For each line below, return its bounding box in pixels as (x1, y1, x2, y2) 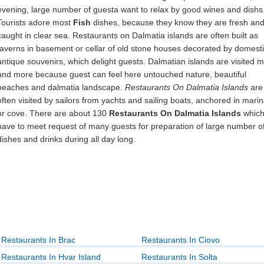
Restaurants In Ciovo (141, 235, 220, 245)
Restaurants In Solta (141, 252, 217, 262)
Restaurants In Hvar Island (1, 252, 101, 262)
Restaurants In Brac (1, 235, 75, 245)
